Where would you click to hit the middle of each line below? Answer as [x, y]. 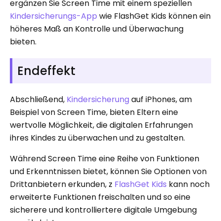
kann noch [189, 184]
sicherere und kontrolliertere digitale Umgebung [103, 210]
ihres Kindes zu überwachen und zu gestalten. [97, 138]
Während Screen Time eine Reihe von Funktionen [105, 158]
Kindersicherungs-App [54, 16]
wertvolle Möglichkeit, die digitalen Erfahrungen [101, 125]
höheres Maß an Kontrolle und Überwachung [97, 29]
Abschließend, [38, 99]
